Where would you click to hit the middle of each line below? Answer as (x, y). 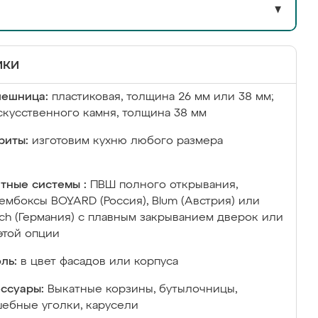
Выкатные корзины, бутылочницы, (142, 290)
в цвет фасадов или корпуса (99, 262)
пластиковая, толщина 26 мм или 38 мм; (163, 97)
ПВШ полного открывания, (164, 185)
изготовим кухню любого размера (127, 141)
